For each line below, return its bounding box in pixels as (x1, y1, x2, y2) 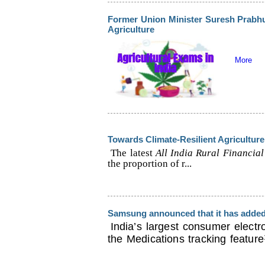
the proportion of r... (108, 158, 192, 169)
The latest (111, 147, 156, 159)
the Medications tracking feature (108, 233, 264, 245)
